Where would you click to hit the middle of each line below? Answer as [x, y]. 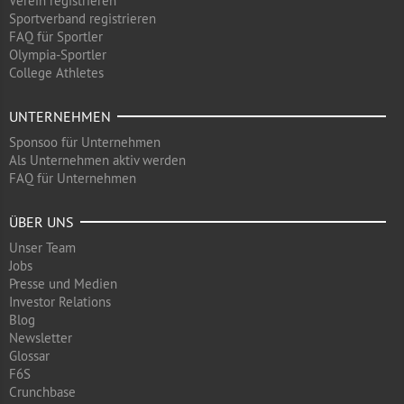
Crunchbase [42, 392]
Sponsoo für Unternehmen [85, 142]
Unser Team [42, 248]
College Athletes [56, 73]
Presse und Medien [63, 284]
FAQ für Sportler [56, 37]
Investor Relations [60, 302]
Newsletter [41, 338]
